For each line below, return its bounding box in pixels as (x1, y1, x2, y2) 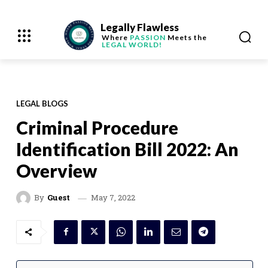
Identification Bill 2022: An (16, 138, 239, 160)
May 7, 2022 (91, 191, 135, 203)
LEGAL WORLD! (101, 40, 162, 49)
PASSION (129, 33, 166, 42)
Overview (16, 159, 97, 181)
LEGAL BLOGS (16, 98, 68, 108)
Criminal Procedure (16, 116, 178, 138)
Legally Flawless (100, 21, 179, 33)
